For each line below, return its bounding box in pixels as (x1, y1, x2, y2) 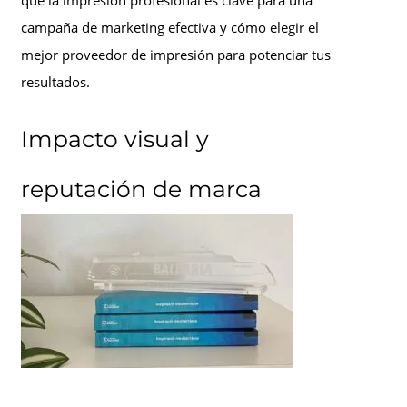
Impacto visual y (21, 125, 209, 154)
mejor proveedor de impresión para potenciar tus (21, 45, 331, 65)
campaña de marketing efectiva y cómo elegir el (21, 18, 319, 37)
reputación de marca (21, 175, 262, 203)
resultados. (21, 73, 90, 92)
